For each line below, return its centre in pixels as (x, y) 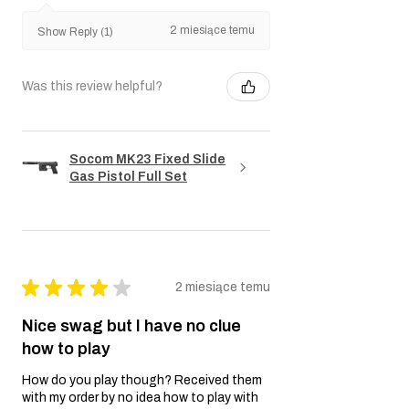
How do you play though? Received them (142, 380)
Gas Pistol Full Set (128, 176)
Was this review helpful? (92, 87)
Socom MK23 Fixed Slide (147, 159)
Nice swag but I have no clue (131, 325)
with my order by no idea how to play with (140, 397)
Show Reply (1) (75, 31)
